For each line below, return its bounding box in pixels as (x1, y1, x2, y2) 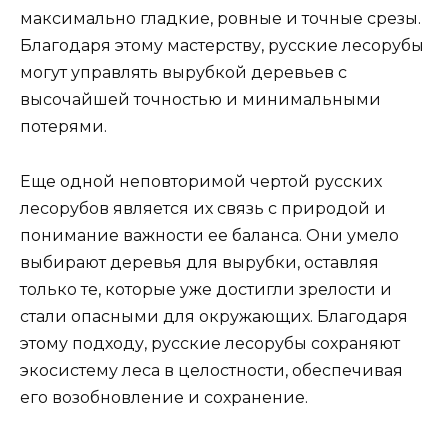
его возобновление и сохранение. (20, 387, 308, 407)
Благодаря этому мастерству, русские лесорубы (20, 36, 424, 56)
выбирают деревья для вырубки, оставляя (20, 252, 379, 272)
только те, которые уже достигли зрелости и (20, 279, 392, 299)
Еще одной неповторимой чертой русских (20, 171, 382, 191)
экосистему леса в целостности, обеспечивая (20, 360, 403, 380)
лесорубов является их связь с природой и (20, 198, 386, 218)
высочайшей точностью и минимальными (20, 90, 381, 110)
